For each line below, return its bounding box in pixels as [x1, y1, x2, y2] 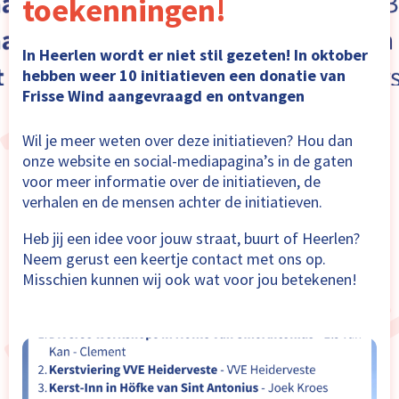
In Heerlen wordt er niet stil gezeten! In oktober [22, 44, 368, 65]
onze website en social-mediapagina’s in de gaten [22, 150, 353, 171]
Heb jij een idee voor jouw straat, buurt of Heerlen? [22, 227, 360, 248]
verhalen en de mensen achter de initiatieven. [22, 191, 322, 212]
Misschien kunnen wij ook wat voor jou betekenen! [22, 268, 357, 289]
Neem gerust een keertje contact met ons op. [22, 248, 326, 269]
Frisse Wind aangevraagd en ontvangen [22, 85, 305, 106]
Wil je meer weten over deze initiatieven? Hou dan [22, 129, 353, 151]
